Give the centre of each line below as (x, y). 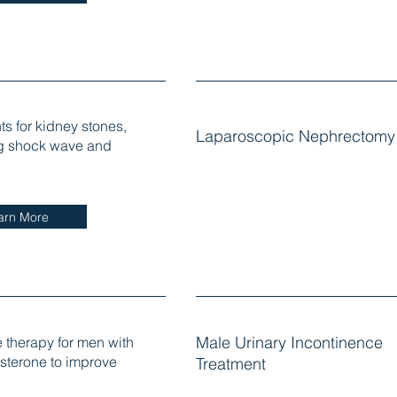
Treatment (230, 363)
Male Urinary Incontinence (289, 342)
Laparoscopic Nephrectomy (295, 136)
